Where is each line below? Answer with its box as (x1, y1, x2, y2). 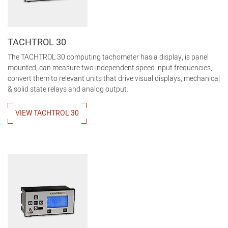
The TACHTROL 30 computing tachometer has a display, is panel (8, 51, 209, 63)
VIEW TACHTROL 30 (15, 107, 79, 119)
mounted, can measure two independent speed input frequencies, (8, 62, 212, 73)
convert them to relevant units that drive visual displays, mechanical (8, 73, 220, 84)
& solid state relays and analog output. (8, 83, 128, 95)
